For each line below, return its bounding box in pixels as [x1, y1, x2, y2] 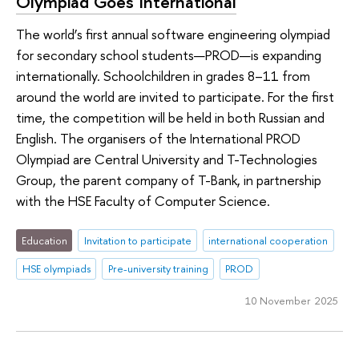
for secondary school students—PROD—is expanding [16, 46, 321, 65]
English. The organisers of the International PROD [16, 129, 301, 148]
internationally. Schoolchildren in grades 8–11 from [16, 67, 310, 86]
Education [21, 232, 67, 248]
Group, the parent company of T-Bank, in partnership [16, 171, 321, 190]
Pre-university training [107, 261, 208, 276]
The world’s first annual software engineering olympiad [16, 25, 330, 44]
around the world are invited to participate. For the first [16, 87, 334, 107]
